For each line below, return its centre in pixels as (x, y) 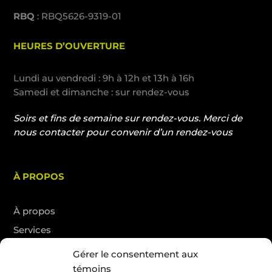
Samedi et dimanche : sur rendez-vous (102, 92)
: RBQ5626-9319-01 (78, 16)
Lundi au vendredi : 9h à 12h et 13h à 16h (104, 78)
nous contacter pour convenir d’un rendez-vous (123, 132)
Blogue (30, 248)
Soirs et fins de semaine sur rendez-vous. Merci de (128, 118)
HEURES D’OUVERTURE (70, 46)
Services (32, 229)
